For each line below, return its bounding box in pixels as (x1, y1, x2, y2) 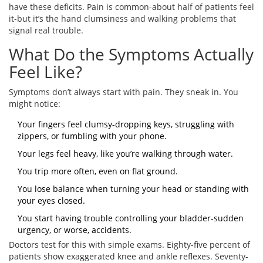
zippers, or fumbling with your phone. (18, 130, 167, 142)
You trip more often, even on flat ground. (18, 166, 178, 177)
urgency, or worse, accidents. (18, 224, 131, 236)
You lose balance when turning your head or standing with (18, 183, 249, 195)
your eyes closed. (18, 195, 85, 207)
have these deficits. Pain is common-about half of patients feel (9, 1, 254, 13)
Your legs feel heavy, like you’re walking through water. (18, 148, 233, 160)
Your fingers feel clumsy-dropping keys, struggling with (18, 119, 234, 130)
